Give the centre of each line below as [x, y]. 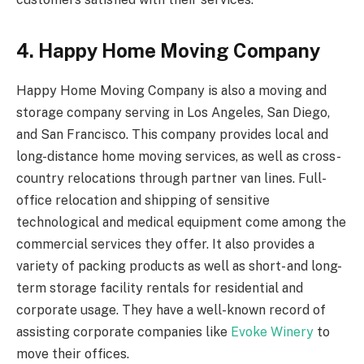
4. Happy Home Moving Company [168, 51]
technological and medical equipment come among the [181, 223]
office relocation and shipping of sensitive [143, 201]
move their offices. [73, 354]
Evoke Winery [272, 332]
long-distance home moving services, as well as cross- [179, 157]
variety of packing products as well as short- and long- [179, 266]
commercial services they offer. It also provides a [165, 245]
